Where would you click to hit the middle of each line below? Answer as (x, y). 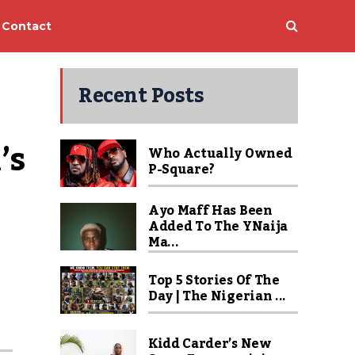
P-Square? (182, 170)
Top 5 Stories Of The (214, 281)
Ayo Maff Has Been (210, 211)
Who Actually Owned (220, 154)
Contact (27, 26)
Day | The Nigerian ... (217, 296)
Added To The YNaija (218, 227)
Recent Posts (141, 96)
